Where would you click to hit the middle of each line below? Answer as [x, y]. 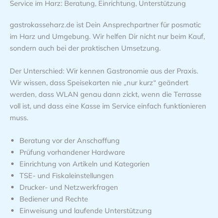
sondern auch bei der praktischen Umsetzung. [85, 48]
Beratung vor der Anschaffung [70, 141]
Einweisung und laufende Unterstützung [86, 211]
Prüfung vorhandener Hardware [72, 152]
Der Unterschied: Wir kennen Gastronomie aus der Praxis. [104, 71]
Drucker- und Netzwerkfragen [69, 187]
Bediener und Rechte [54, 199]
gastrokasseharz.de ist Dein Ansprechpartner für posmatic [105, 24]
